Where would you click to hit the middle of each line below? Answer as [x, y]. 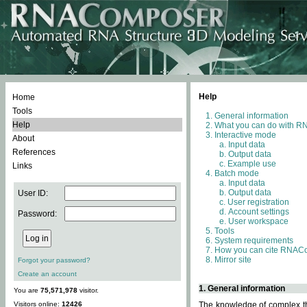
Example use [252, 164]
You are [27, 290]
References [34, 152]
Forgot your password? [54, 260]
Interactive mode [245, 135]
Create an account [47, 274]
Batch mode [237, 173]
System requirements [254, 241]
